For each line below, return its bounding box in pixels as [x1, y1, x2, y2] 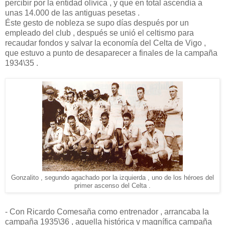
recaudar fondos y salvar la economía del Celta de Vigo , [5, 38, 206, 47]
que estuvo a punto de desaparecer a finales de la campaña [5, 48, 217, 57]
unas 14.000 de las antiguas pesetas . [5, 8, 140, 17]
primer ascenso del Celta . [74, 182, 151, 189]
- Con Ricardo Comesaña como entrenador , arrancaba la [5, 207, 209, 216]
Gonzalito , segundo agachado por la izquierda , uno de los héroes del [11, 174, 214, 181]
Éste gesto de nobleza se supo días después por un [5, 18, 189, 27]
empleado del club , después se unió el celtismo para [5, 28, 194, 37]
